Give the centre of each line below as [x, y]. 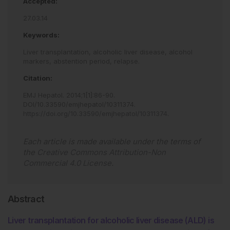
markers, [38, 61]
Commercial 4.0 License [67, 163]
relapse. [127, 61]
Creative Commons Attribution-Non [101, 152]
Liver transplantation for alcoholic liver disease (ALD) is [111, 220]
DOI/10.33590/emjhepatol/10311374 [79, 104]
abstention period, [84, 61]
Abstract [26, 199]
